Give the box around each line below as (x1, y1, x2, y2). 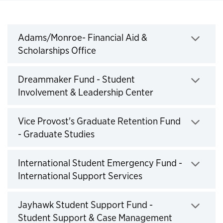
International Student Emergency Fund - (18, 156, 182, 169)
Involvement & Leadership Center (18, 86, 153, 99)
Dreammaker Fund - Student (18, 73, 135, 86)
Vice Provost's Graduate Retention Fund (18, 114, 181, 127)
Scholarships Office (18, 44, 96, 57)
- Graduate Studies (18, 127, 95, 140)
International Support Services (18, 169, 142, 182)
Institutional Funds (7, 24, 100, 39)
